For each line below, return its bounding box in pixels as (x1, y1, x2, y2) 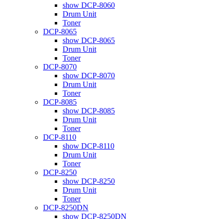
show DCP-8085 (63, 106, 115, 115)
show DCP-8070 (63, 71, 115, 80)
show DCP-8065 (63, 36, 115, 44)
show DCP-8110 (63, 141, 114, 150)
